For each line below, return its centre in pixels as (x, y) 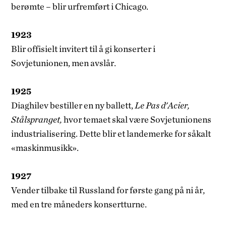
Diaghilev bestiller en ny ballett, (72, 105)
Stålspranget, (37, 119)
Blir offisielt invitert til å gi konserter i (83, 48)
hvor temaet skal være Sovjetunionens (137, 119)
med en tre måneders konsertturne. (79, 204)
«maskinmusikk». (45, 147)
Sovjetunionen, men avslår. (64, 63)
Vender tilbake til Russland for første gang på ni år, (108, 190)
